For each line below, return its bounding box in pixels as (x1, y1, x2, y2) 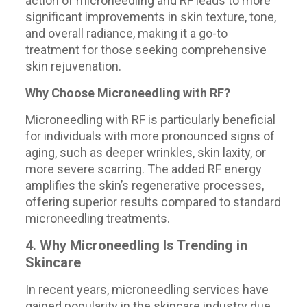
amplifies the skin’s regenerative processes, (25, 178, 264, 193)
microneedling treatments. (25, 211, 170, 225)
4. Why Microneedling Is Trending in (25, 237, 247, 254)
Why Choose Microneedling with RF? (25, 86, 230, 100)
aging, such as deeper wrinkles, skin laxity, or (25, 145, 266, 160)
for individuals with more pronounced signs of (25, 129, 275, 143)
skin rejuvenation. (25, 59, 121, 73)
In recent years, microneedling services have (25, 282, 269, 297)
